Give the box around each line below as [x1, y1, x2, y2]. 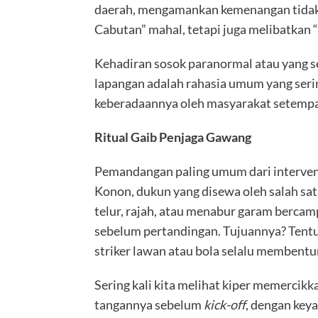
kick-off [203, 297, 246, 313]
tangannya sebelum [94, 297, 204, 313]
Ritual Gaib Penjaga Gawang [94, 129, 251, 146]
